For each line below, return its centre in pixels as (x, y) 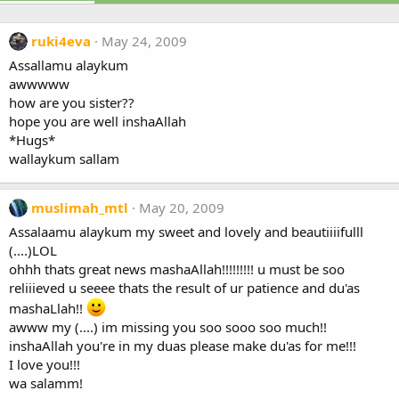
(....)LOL (33, 250)
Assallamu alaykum (69, 65)
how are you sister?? (72, 102)
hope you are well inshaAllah (98, 121)
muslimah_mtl (80, 208)
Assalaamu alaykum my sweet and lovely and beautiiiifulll (186, 232)
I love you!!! (45, 364)
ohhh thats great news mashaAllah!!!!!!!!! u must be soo (177, 269)
